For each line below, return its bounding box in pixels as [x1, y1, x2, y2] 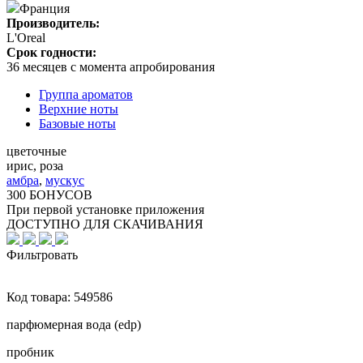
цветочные [6, 143, 66, 158]
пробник [6, 344, 54, 359]
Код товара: [6, 289, 74, 304]
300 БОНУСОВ [6, 187, 92, 202]
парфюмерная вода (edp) [6, 317, 141, 331]
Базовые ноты [39, 116, 116, 130]
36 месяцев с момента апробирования [6, 59, 215, 74]
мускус [45, 173, 84, 187]
